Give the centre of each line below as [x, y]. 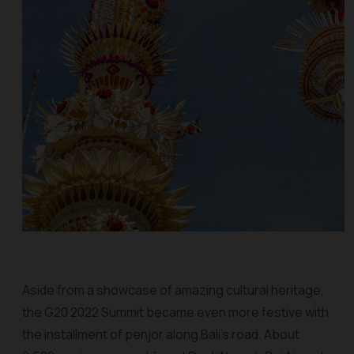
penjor [145, 334]
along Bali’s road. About [233, 334]
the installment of [73, 334]
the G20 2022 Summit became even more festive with [175, 312]
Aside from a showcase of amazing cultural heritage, [173, 290]
